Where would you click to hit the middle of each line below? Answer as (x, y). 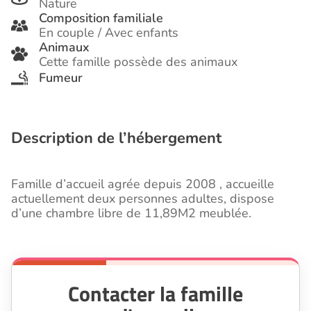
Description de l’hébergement (116, 138)
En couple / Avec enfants (109, 33)
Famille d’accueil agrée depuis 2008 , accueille (143, 184)
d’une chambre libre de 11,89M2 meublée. (131, 213)
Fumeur (61, 77)
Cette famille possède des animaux (138, 62)
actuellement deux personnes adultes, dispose (143, 199)
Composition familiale (101, 18)
